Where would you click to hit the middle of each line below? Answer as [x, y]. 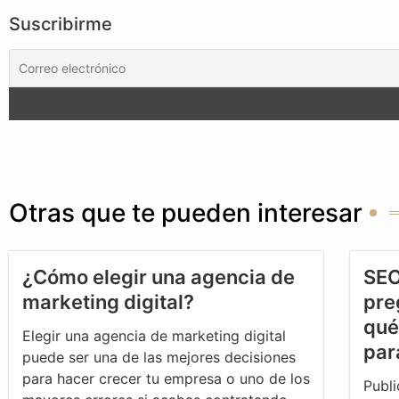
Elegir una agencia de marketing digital [154, 336]
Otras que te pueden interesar [186, 213]
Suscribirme [61, 24]
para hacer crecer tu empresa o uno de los [166, 379]
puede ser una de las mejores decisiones [159, 358]
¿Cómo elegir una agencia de [159, 277]
